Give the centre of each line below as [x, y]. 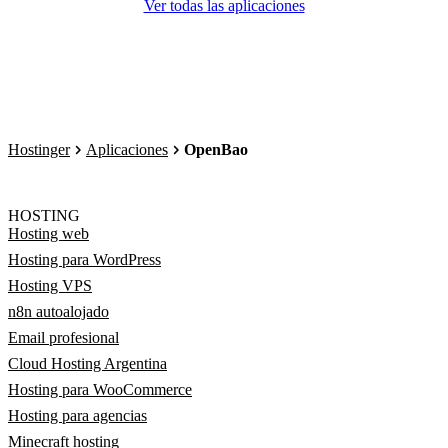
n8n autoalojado [58, 311]
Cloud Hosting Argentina [87, 363]
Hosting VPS [50, 285]
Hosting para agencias [77, 415]
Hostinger [39, 149]
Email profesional [63, 337]
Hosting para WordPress [84, 259]
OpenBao [216, 149]
